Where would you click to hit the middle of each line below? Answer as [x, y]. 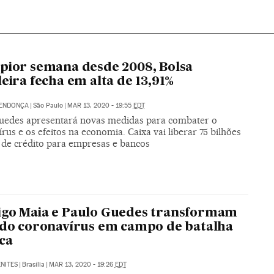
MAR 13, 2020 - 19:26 [82, 264]
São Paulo [48, 105]
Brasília [33, 264]
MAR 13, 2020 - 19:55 [100, 105]
